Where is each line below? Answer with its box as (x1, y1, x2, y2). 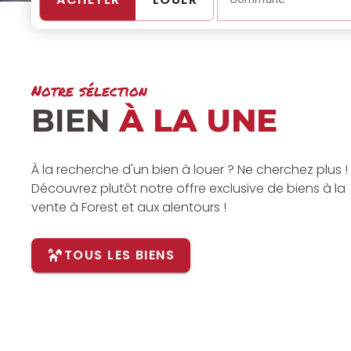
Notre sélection (31, 80, 147, 101)
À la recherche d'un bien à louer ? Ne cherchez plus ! (31, 160, 348, 179)
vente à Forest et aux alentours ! (31, 197, 226, 216)
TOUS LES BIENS (63, 246, 175, 265)
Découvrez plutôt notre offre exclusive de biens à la (31, 179, 346, 197)
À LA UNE (119, 101, 277, 139)
